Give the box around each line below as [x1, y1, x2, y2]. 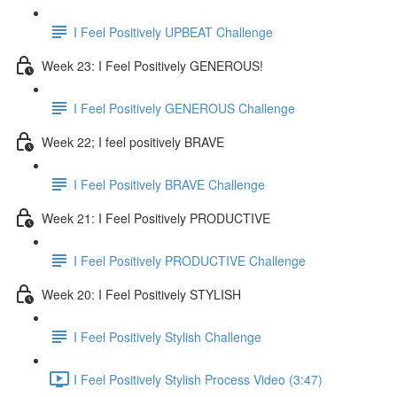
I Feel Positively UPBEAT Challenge [74, 22, 273, 41]
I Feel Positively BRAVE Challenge [74, 175, 265, 193]
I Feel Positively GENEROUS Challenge [74, 98, 295, 117]
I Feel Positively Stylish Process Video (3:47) [74, 370, 323, 388]
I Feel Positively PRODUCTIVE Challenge [74, 251, 306, 269]
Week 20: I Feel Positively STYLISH [42, 284, 241, 303]
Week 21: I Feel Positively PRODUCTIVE [42, 208, 270, 227]
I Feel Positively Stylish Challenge [74, 327, 261, 346]
